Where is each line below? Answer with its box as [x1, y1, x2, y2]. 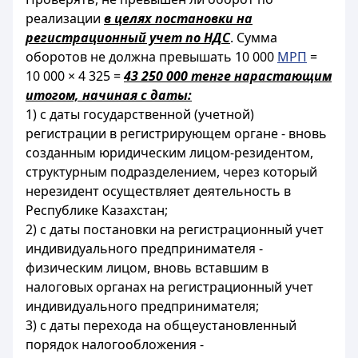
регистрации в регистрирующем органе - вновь [26, 125, 327, 142]
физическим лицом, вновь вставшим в [26, 259, 268, 276]
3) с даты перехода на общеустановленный [26, 316, 296, 334]
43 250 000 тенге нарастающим [124, 67, 332, 85]
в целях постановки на [104, 10, 253, 27]
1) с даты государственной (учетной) [26, 105, 254, 123]
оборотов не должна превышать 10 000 [26, 48, 277, 66]
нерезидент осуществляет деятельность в [26, 182, 291, 200]
